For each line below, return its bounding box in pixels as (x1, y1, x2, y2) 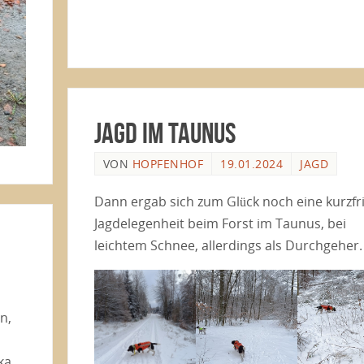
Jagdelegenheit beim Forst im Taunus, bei (93, 214, 346, 233)
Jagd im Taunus (93, 116, 236, 149)
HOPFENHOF (132, 155, 204, 171)
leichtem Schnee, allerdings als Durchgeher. (93, 236, 362, 255)
